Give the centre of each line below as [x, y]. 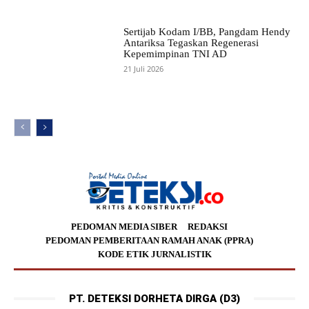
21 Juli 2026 [143, 68]
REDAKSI [208, 226]
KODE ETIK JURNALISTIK [154, 254]
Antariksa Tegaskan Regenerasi [191, 42]
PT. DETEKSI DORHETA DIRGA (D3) [154, 298]
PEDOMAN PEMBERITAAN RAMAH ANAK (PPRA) [149, 240]
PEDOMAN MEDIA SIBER [124, 226]
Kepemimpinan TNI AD [175, 53]
